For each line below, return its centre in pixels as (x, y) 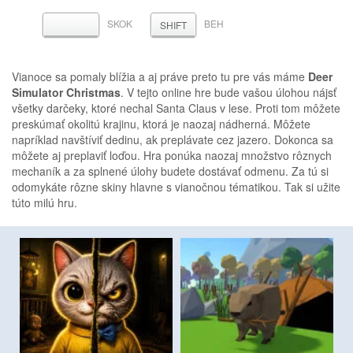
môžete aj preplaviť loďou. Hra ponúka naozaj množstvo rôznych (172, 156)
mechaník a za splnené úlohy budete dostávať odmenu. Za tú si (170, 171)
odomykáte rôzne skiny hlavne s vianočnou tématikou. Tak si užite (176, 187)
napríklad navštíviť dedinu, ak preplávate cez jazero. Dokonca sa (173, 140)
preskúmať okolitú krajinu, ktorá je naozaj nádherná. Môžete (161, 124)
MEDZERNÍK (98, 24)
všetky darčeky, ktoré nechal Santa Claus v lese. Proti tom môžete (176, 108)
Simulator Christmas (66, 93)
